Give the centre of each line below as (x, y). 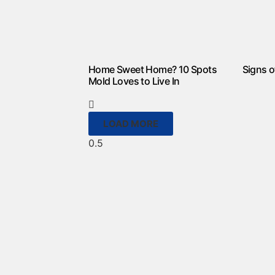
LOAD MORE (131, 123)
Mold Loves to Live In (134, 81)
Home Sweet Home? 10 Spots (153, 69)
